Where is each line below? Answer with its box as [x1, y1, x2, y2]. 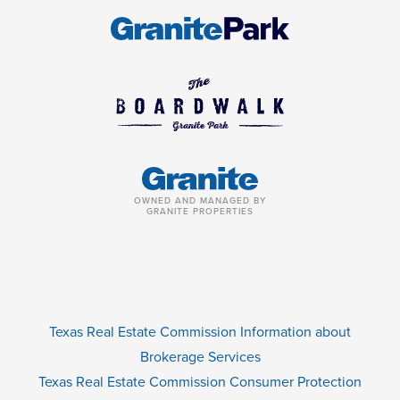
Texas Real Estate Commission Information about [49, 323, 351, 341]
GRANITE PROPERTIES [146, 206, 254, 217]
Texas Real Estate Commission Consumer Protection [38, 373, 362, 391]
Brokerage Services [139, 348, 261, 366]
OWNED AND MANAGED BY [134, 196, 266, 206]
